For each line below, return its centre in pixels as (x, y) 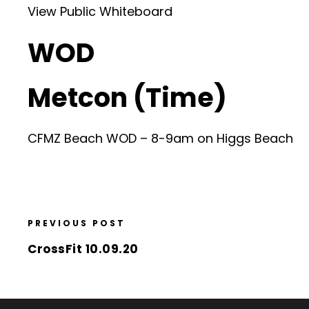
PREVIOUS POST (77, 223)
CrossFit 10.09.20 (83, 249)
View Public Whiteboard (100, 11)
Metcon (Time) (127, 97)
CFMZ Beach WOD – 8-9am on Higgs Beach (160, 138)
